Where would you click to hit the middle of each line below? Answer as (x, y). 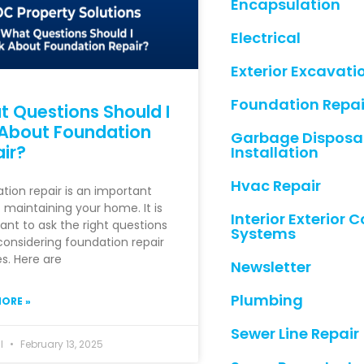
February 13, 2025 (60, 344)
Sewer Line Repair (295, 334)
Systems (263, 234)
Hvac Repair (275, 186)
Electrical (265, 38)
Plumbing (266, 300)
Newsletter (271, 267)
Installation (274, 152)
